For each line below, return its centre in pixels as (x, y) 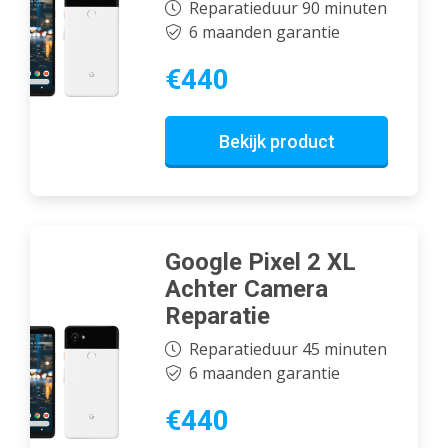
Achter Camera (246, 288)
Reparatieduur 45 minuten (287, 349)
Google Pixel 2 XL (260, 261)
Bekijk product (276, 141)
